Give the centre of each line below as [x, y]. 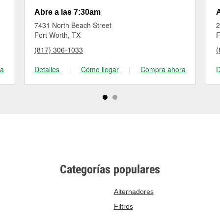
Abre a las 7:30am [68, 12]
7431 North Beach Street [73, 25]
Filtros [123, 206]
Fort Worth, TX [57, 35]
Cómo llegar [100, 69]
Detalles [47, 69]
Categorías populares [110, 169]
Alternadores [134, 192]
